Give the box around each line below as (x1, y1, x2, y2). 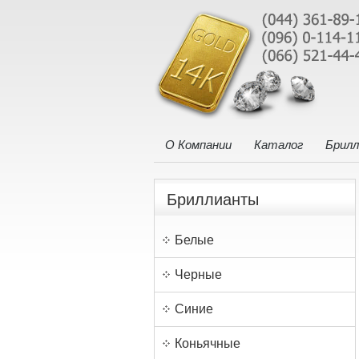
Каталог (254, 138, 303, 151)
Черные (175, 268, 222, 281)
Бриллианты (167, 191, 259, 208)
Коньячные (175, 337, 240, 350)
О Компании (165, 138, 232, 151)
